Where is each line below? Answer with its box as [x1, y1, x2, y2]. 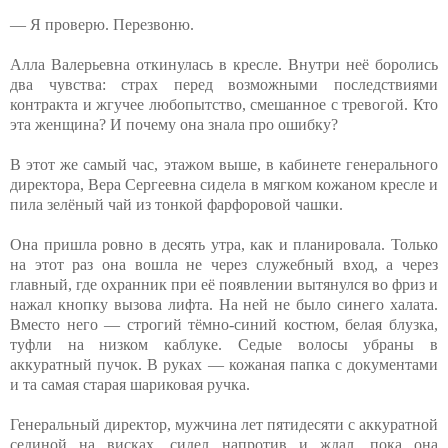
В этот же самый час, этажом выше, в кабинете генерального [10, 155, 438, 173]
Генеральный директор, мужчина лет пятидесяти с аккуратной [10, 415, 438, 433]
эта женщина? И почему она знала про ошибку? [10, 115, 338, 133]
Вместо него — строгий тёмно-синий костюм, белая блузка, [10, 315, 438, 333]
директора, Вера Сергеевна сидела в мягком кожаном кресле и [10, 175, 438, 193]
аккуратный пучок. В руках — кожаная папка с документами [10, 355, 438, 373]
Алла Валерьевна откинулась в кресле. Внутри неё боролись [10, 55, 438, 73]
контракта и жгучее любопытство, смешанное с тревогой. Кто [10, 95, 438, 113]
